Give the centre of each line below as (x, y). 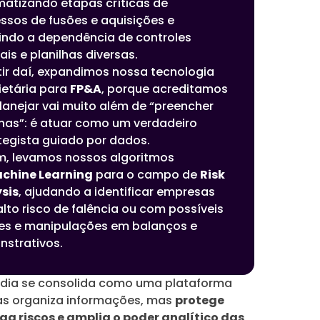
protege (200, 300)
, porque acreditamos (165, 89)
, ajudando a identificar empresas (117, 192)
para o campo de (147, 175)
